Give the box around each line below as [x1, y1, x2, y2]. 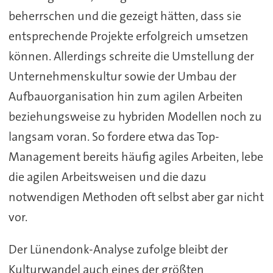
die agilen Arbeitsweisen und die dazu [8, 169, 207, 185]
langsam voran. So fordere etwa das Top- [8, 129, 219, 145]
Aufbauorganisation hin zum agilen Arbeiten [8, 88, 243, 105]
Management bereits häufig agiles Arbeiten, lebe [8, 149, 263, 165]
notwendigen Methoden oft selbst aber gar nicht [8, 189, 264, 205]
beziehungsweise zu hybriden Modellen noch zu [8, 108, 262, 125]
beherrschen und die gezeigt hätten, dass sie [8, 8, 241, 24]
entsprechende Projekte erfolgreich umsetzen [8, 28, 249, 44]
